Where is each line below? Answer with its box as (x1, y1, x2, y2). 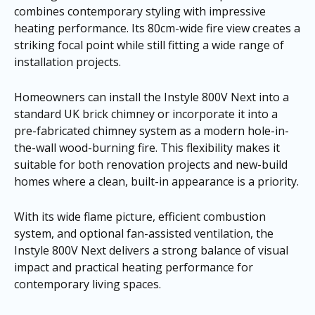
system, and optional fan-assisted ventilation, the (14, 225, 274, 241)
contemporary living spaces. (14, 276, 161, 292)
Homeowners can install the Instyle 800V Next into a (14, 89, 289, 105)
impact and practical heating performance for (14, 259, 253, 275)
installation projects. (14, 54, 121, 70)
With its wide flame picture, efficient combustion (14, 208, 266, 224)
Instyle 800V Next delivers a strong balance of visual (14, 242, 288, 258)
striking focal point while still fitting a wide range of (14, 37, 284, 53)
